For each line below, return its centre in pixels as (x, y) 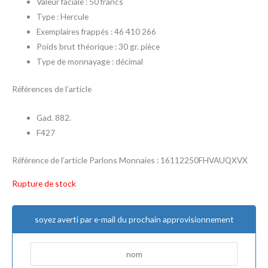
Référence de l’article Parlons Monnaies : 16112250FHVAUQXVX (130, 160)
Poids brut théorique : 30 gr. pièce (98, 47)
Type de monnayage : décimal (90, 62)
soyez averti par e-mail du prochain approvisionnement (134, 219)
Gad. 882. (54, 118)
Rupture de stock (44, 183)
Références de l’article (52, 89)
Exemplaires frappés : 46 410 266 (97, 32)
